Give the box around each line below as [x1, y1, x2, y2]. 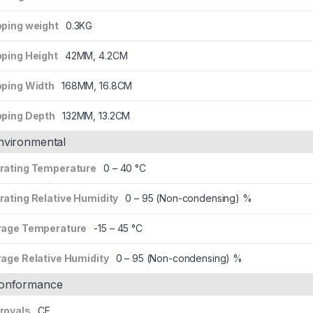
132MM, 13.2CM [62, 109, 131, 122]
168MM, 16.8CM [61, 79, 133, 92]
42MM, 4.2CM [64, 49, 128, 61]
